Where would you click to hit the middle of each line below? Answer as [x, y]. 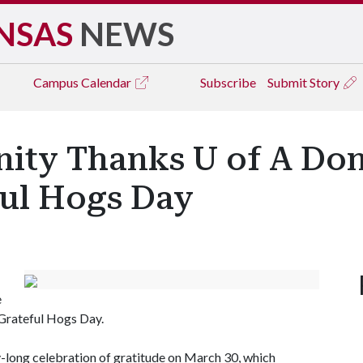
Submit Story [305, 82]
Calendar [107, 82]
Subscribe [228, 82]
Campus [57, 82]
